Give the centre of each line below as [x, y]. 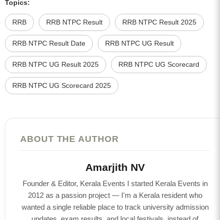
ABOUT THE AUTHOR [69, 138]
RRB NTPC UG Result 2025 [55, 64]
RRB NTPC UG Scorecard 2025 [62, 85]
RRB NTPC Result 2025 [159, 22]
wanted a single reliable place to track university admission [115, 207]
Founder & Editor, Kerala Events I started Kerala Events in [115, 183]
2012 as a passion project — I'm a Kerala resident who [115, 195]
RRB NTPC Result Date [49, 43]
